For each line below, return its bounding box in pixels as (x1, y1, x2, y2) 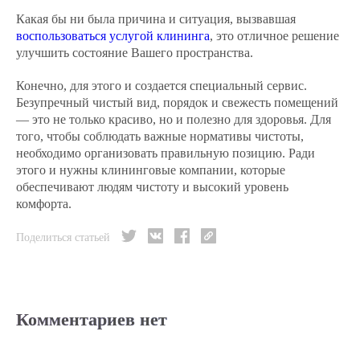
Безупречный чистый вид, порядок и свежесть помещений (16, 96, 338, 109)
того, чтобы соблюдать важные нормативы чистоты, (16, 129, 304, 143)
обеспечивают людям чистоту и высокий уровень (16, 180, 288, 194)
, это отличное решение (210, 29, 339, 43)
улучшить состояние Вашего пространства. (16, 46, 253, 59)
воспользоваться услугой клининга (16, 29, 210, 43)
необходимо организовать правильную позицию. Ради (16, 146, 315, 160)
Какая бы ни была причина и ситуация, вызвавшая (16, 12, 296, 26)
